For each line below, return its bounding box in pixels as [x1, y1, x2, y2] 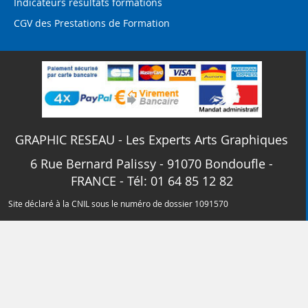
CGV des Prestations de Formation [14, 16, 170, 30]
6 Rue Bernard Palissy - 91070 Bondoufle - [30, 155, 274, 173]
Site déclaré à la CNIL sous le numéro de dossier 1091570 [8, 198, 228, 210]
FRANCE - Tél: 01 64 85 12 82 [70, 173, 233, 190]
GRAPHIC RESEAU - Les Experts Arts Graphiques [15, 131, 289, 148]
